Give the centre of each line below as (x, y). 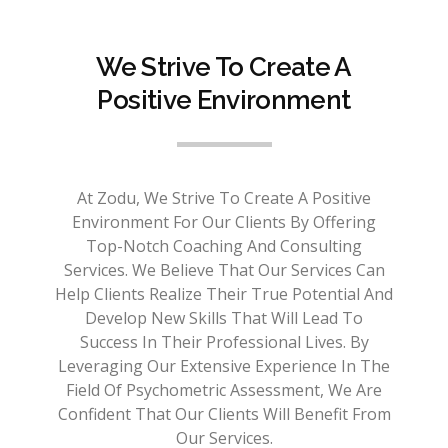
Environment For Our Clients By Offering (224, 221)
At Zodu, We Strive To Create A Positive (224, 197)
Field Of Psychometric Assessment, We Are (224, 389)
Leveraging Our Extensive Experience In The (224, 365)
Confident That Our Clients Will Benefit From (224, 413)
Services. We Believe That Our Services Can (224, 269)
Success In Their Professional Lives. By (224, 341)
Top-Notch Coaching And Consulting (224, 245)
